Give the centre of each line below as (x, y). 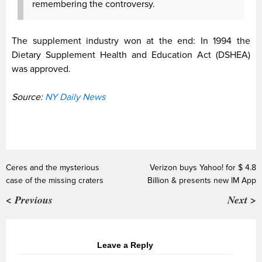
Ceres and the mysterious (53, 167)
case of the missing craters (55, 180)
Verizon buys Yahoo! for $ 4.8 (203, 167)
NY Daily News (76, 97)
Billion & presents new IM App (202, 180)
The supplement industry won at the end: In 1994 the (131, 41)
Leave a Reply (125, 245)
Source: (28, 97)
